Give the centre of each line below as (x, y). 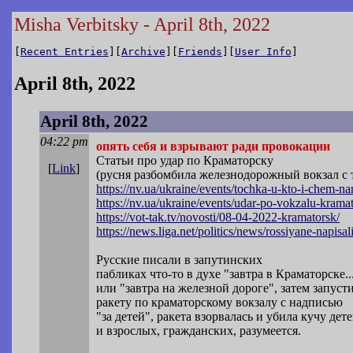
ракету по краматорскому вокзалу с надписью (220, 303)
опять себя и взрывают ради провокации (214, 147)
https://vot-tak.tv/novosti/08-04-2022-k (192, 217)
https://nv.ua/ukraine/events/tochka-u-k (192, 189)
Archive (143, 51)
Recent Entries (64, 51)
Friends (200, 51)
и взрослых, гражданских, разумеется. (199, 331)
